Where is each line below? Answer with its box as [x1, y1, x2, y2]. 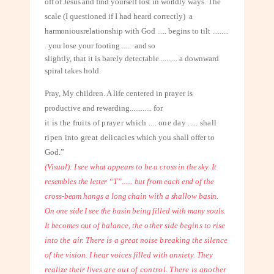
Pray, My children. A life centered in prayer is [45, 89, 193, 98]
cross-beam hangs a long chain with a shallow [45, 191, 199, 201]
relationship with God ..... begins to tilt [83, 26, 212, 35]
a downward [179, 53, 219, 63]
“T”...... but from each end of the [109, 177, 214, 187]
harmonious [45, 26, 83, 35]
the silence [192, 235, 228, 245]
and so [135, 40, 156, 50]
